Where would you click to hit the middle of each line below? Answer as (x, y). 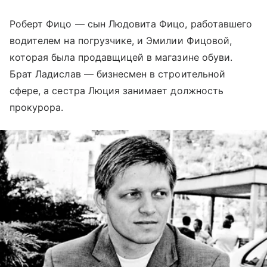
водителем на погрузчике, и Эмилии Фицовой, (121, 40)
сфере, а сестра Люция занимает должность (117, 90)
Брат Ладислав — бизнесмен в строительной (117, 74)
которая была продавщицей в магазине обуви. (121, 57)
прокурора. (37, 107)
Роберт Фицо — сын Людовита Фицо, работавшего (131, 24)
